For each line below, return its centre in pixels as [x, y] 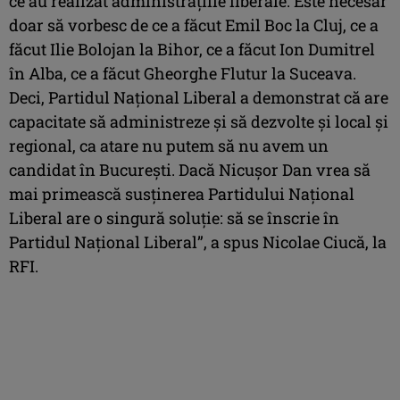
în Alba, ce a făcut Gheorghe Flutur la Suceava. [183, 73]
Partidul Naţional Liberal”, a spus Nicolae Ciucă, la [198, 242]
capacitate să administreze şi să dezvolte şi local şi [199, 121]
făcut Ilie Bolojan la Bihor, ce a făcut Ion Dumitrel [192, 49]
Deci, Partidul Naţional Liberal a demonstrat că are [199, 97]
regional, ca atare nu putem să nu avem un [169, 145]
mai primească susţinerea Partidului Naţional [182, 193]
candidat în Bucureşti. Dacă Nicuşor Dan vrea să [190, 169]
